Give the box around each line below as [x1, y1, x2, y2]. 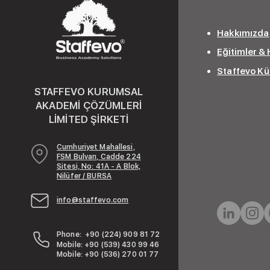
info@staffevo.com [57, 196, 129, 204]
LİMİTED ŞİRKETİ [48, 113, 129, 125]
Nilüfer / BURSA [57, 172, 111, 180]
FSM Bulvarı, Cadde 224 [57, 152, 141, 161]
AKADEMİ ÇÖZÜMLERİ [36, 99, 142, 111]
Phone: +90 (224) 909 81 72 [57, 230, 160, 239]
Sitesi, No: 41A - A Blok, [57, 162, 141, 171]
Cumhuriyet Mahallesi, [57, 143, 135, 151]
